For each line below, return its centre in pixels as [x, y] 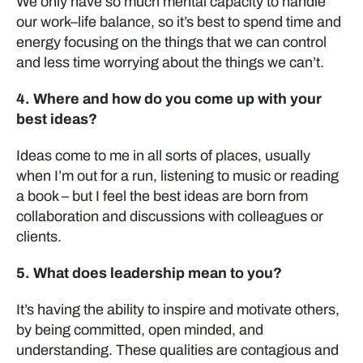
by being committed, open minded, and [139, 330]
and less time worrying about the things [141, 62]
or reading [304, 176]
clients [36, 237]
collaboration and [73, 216]
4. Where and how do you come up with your [169, 99]
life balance [114, 22]
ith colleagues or [271, 216]
